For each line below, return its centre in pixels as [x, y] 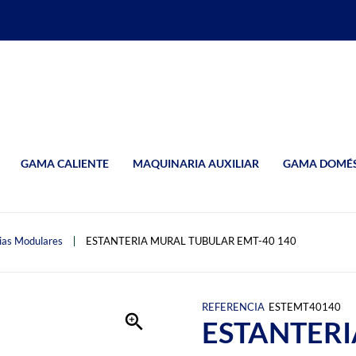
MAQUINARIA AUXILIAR [196, 163]
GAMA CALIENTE [65, 163]
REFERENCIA [233, 306]
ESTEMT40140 [304, 306]
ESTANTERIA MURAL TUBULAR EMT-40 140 [191, 240]
